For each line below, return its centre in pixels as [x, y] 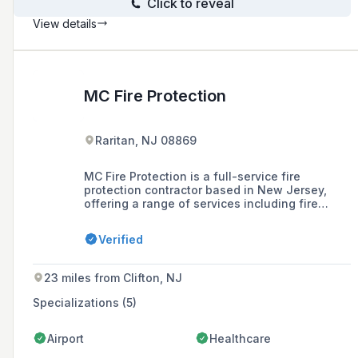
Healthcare [240, 338]
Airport [66, 338]
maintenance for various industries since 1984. [216, 230]
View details [65, 23]
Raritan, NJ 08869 [146, 140]
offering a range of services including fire [201, 203]
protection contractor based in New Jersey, [205, 189]
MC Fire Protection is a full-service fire [192, 176]
